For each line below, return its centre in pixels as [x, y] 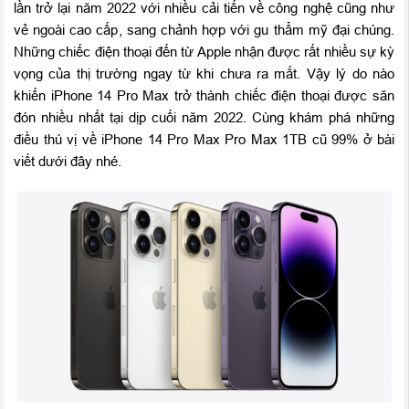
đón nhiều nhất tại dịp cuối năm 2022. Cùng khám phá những [204, 118]
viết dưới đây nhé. [68, 162]
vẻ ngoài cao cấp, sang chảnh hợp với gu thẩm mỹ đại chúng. [204, 30]
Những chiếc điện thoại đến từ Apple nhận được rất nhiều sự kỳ [204, 52]
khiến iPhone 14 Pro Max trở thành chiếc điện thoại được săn [204, 96]
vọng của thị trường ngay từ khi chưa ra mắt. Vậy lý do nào [204, 74]
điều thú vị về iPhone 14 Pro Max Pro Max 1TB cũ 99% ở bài [204, 140]
